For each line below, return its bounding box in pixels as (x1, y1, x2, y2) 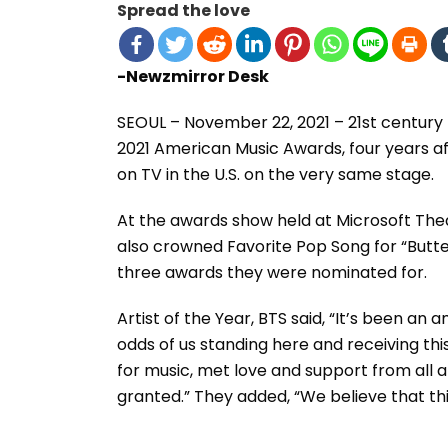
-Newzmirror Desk (117, 64, 269, 88)
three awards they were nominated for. (117, 260, 427, 284)
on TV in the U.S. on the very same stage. (117, 162, 434, 186)
